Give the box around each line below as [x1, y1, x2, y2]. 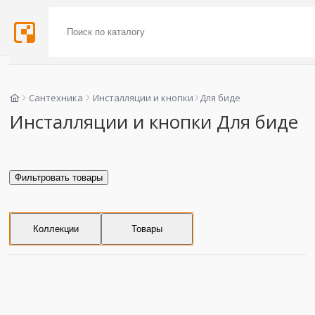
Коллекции [32, 223, 79, 234]
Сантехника [29, 91, 84, 104]
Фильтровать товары [15, 172, 103, 183]
